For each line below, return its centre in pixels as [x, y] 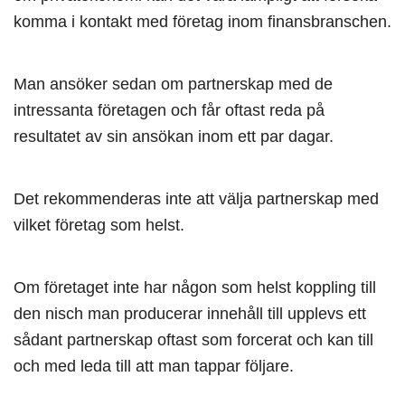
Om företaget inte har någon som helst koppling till [195, 287]
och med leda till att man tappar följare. [154, 366]
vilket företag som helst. [99, 225]
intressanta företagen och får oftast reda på [169, 110]
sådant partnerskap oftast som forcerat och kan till [193, 340]
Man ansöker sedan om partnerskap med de [173, 84]
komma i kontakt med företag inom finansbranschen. [202, 22]
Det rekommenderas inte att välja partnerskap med [196, 199]
